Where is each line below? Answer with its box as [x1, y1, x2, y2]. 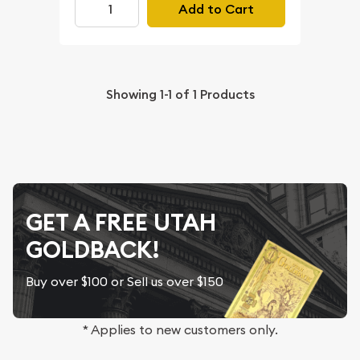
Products [196, 86, 255, 104]
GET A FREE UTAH [26, 207, 216, 239]
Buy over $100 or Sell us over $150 [26, 273, 223, 290]
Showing [105, 86, 160, 104]
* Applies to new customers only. [82, 321, 278, 338]
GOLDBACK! [26, 235, 159, 266]
